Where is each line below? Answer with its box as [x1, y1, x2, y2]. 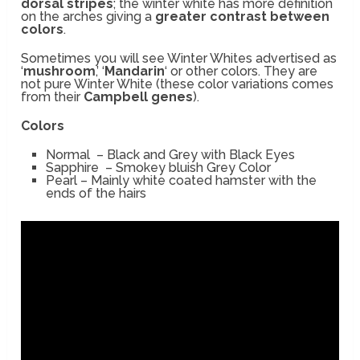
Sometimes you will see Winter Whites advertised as [21, 51, 337, 67]
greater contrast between [155, 9, 330, 25]
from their [21, 89, 84, 105]
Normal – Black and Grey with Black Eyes [45, 147, 295, 163]
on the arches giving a [21, 9, 156, 25]
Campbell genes [84, 89, 194, 105]
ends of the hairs [45, 186, 146, 202]
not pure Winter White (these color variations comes [21, 76, 334, 92]
